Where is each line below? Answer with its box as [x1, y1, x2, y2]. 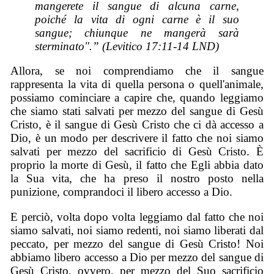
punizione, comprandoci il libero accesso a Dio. [10, 185, 233, 199]
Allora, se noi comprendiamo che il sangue [10, 64, 264, 78]
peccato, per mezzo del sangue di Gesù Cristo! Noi [10, 237, 264, 251]
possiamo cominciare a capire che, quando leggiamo [10, 91, 264, 105]
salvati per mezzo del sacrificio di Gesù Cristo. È [10, 145, 264, 158]
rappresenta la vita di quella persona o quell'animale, [10, 78, 264, 91]
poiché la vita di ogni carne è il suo [35, 12, 239, 26]
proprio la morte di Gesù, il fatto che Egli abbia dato [10, 158, 264, 172]
